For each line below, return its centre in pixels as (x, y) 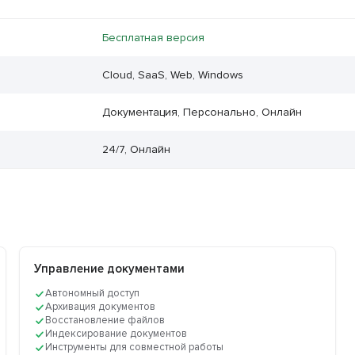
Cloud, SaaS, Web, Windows (172, 75)
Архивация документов (101, 307)
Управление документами (110, 269)
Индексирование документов (116, 334)
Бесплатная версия (153, 38)
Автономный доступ (93, 294)
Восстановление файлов (105, 321)
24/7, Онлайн (136, 150)
